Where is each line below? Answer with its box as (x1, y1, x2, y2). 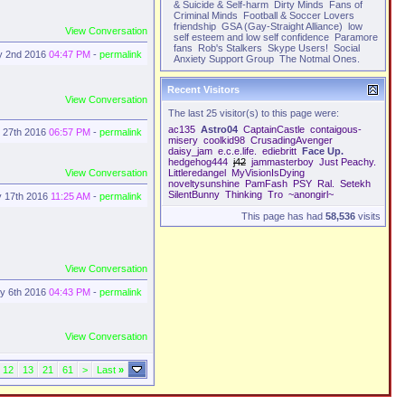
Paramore (334, 32, 378, 42)
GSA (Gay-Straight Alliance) (221, 21, 345, 32)
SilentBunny (168, 189, 220, 200)
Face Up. (302, 146, 344, 156)
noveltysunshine (168, 178, 240, 189)
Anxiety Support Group (174, 53, 277, 64)
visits (355, 211, 381, 221)
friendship (174, 21, 219, 32)
